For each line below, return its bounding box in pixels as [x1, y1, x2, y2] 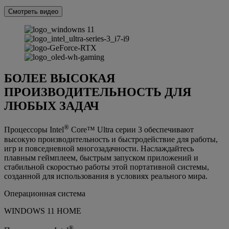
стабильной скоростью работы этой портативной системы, [4, 162, 209, 171]
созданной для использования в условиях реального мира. [4, 171, 208, 180]
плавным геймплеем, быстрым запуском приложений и [4, 153, 198, 162]
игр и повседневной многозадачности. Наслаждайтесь [4, 144, 194, 153]
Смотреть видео [8, 7, 58, 15]
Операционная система [4, 189, 85, 198]
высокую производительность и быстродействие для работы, [4, 134, 218, 144]
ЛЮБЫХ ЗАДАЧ [4, 99, 99, 113]
